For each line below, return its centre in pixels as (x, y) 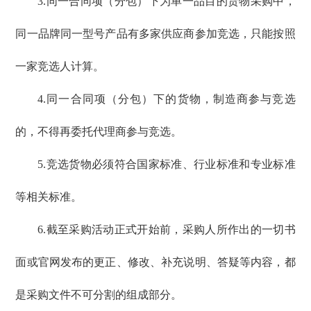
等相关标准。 (49, 197)
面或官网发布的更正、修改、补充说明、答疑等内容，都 (155, 262)
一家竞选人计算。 (60, 67)
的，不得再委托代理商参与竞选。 (99, 132)
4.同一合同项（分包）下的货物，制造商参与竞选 (167, 99)
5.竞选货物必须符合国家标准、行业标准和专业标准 (167, 165)
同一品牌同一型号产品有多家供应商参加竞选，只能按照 (155, 34)
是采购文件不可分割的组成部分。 (99, 295)
